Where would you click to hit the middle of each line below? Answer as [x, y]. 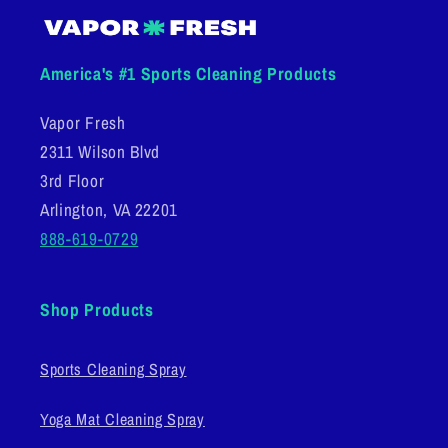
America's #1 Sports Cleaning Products [188, 74]
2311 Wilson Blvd [100, 152]
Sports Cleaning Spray [113, 368]
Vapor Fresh [83, 123]
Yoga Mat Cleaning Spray [122, 418]
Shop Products [97, 310]
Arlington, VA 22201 [109, 210]
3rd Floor [72, 181]
